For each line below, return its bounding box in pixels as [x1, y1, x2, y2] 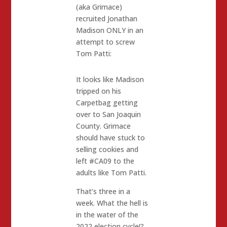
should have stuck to [76, 132, 145, 142]
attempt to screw [76, 36, 135, 47]
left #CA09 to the [76, 156, 135, 166]
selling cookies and [76, 144, 139, 154]
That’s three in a [76, 186, 131, 196]
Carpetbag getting [76, 97, 138, 107]
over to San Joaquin [76, 109, 141, 119]
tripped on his [76, 86, 122, 96]
